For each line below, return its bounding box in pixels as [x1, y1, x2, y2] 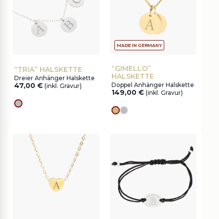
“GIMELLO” [111, 64, 151, 73]
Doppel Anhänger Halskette [111, 81, 194, 88]
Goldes [115, 109, 143, 119]
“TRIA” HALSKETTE [14, 65, 82, 74]
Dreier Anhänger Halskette [14, 74, 95, 82]
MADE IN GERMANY [117, 43, 162, 48]
